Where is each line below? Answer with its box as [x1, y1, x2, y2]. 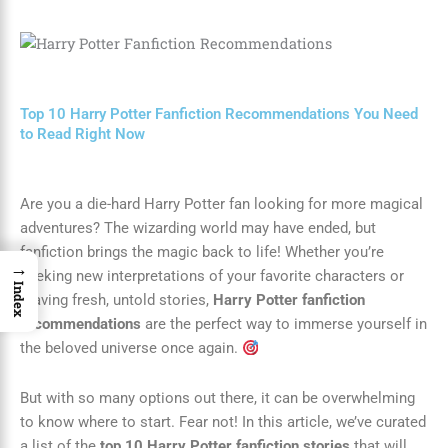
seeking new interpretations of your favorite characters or [20, 267, 404, 286]
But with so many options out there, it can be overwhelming [20, 388, 415, 407]
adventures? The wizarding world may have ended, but [20, 219, 376, 238]
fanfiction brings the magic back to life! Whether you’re [20, 243, 384, 262]
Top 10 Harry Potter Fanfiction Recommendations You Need [20, 105, 418, 124]
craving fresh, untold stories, [20, 291, 213, 310]
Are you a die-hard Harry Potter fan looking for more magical [20, 195, 423, 214]
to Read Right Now [20, 125, 145, 144]
